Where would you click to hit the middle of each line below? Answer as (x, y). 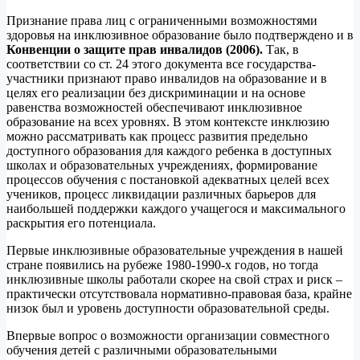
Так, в (281, 49)
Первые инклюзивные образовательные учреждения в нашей (175, 250)
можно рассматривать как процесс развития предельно (157, 136)
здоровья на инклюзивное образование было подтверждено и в (180, 35)
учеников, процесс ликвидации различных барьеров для (161, 194)
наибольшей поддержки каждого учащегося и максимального (176, 208)
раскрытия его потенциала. (81, 223)
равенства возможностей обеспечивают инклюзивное (154, 107)
